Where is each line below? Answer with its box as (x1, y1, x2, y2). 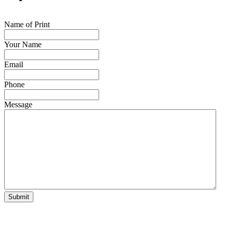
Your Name (4, 40, 42, 49)
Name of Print (4, 20, 50, 29)
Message (4, 100, 32, 109)
